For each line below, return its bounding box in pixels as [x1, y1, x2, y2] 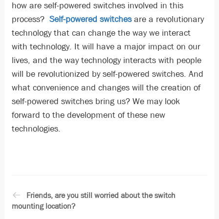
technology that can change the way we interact [11, 27, 191, 39]
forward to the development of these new [11, 109, 165, 121]
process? [11, 14, 49, 25]
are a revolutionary [131, 14, 204, 25]
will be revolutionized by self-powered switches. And [11, 68, 203, 80]
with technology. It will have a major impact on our [11, 41, 200, 53]
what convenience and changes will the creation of [11, 82, 200, 94]
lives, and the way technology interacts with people [11, 55, 201, 66]
